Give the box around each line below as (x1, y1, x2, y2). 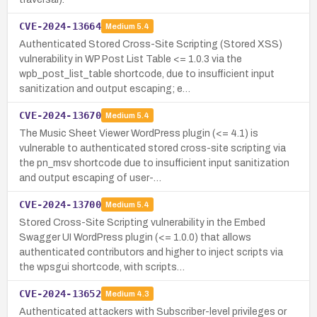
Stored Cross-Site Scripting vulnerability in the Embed (19, 217, 265, 228)
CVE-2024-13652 (19, 287, 101, 299)
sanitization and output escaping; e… (19, 83, 190, 94)
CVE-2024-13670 (19, 109, 101, 121)
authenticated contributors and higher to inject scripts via (19, 246, 283, 258)
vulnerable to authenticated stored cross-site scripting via (19, 142, 286, 154)
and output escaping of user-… (19, 172, 161, 183)
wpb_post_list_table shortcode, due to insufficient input (19, 68, 275, 79)
